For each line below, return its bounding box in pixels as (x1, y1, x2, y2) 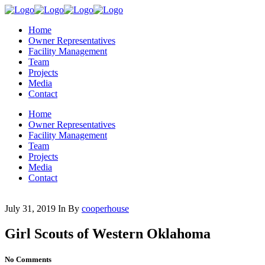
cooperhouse (82, 203, 129, 214)
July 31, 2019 (5, 203, 56, 214)
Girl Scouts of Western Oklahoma (5, 225, 211, 241)
